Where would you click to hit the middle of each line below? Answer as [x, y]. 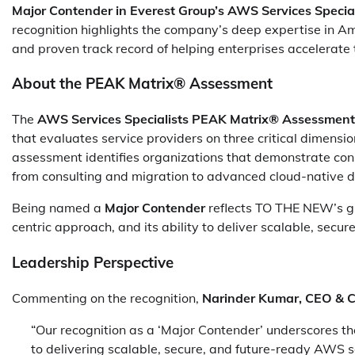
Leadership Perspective [93, 262]
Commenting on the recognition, [107, 298]
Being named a [58, 208]
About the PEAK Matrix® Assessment [142, 84]
